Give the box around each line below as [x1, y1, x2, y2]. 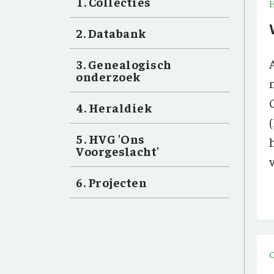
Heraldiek [88, 100, 152, 115]
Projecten [87, 174, 147, 190]
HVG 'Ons [88, 131, 145, 146]
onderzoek [76, 68, 141, 84]
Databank [87, 25, 146, 40]
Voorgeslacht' [76, 143, 160, 158]
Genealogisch [87, 56, 172, 72]
